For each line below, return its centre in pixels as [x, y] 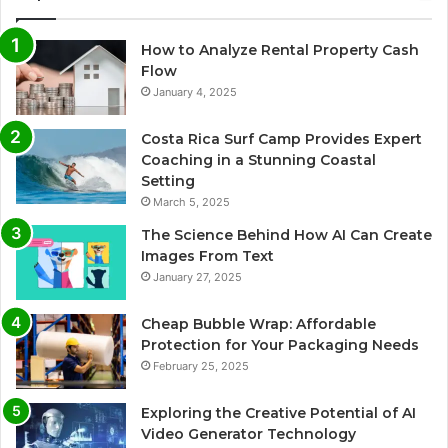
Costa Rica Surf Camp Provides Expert [281, 139]
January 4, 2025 [195, 92]
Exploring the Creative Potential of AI [278, 413]
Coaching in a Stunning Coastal [258, 160]
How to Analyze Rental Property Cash [280, 50]
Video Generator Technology [248, 434]
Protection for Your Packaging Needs [280, 345]
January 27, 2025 [197, 277]
